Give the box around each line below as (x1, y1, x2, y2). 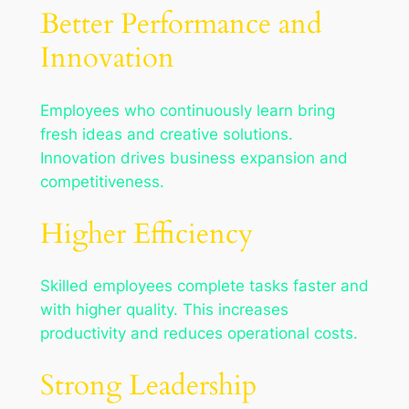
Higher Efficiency (39, 214, 253, 253)
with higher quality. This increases (39, 300, 288, 320)
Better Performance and (39, 5, 322, 44)
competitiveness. (39, 173, 164, 192)
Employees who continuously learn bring (39, 101, 335, 121)
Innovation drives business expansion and (39, 149, 348, 168)
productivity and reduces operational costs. (39, 324, 358, 343)
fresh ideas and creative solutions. (39, 125, 293, 144)
